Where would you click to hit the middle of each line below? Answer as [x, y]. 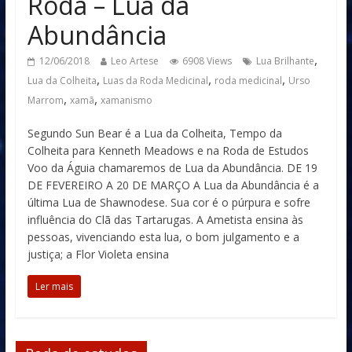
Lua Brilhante [285, 61]
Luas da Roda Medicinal [155, 81]
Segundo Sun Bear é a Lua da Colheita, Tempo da [154, 133]
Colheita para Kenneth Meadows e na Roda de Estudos [168, 150]
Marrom [45, 100]
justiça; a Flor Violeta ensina [98, 254]
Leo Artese [134, 61]
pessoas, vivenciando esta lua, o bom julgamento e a [163, 237]
